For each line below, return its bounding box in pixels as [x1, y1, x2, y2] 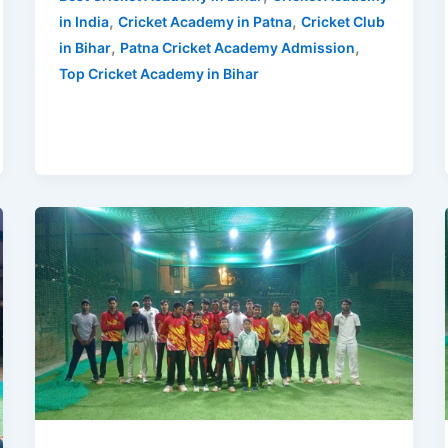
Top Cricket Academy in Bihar [58, 65, 259, 83]
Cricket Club [300, 13, 385, 31]
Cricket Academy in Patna [117, 13, 292, 31]
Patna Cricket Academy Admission [119, 39, 355, 57]
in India [58, 13, 109, 31]
